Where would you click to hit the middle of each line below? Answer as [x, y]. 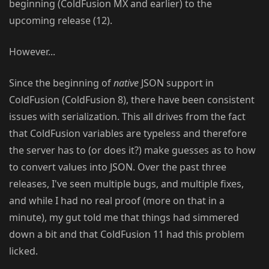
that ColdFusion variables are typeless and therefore [128, 134]
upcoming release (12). [61, 21]
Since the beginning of [61, 83]
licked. [23, 251]
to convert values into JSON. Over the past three [118, 167]
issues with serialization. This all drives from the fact [127, 117]
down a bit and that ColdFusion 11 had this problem [127, 234]
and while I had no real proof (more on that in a [117, 201]
